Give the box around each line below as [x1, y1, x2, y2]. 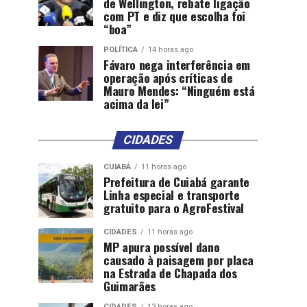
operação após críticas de [103, 69, 233, 86]
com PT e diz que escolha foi [103, 7, 246, 25]
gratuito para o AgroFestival [103, 199, 245, 217]
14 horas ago [148, 45, 193, 54]
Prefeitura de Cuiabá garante [103, 173, 250, 191]
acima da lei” [103, 95, 169, 112]
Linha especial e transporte [103, 186, 240, 204]
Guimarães [103, 277, 156, 295]
